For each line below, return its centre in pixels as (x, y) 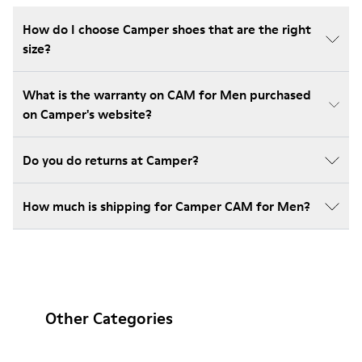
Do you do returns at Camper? (111, 160)
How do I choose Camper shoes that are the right (167, 29)
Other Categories (109, 318)
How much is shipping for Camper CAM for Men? (166, 206)
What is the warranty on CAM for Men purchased (167, 95)
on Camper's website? (87, 114)
